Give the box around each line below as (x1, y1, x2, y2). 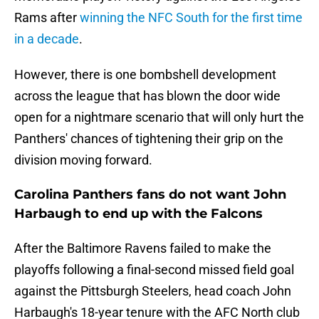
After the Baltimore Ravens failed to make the (14, 241, 271, 256)
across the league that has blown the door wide (14, 88, 281, 104)
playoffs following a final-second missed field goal (14, 262, 294, 278)
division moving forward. (14, 152, 152, 168)
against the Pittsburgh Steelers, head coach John (14, 283, 291, 299)
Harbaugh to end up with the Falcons (14, 206, 263, 222)
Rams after (14, 10, 80, 26)
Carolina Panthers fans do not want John (14, 187, 286, 203)
